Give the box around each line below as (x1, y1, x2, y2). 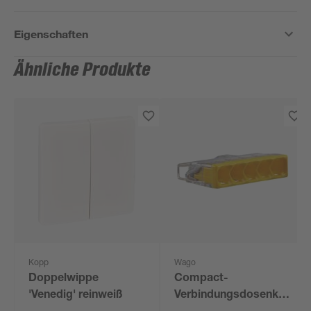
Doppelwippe (28, 274, 99, 285)
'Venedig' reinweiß (28, 290, 124, 301)
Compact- (174, 274, 229, 285)
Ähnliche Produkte (14, 60, 151, 81)
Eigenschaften (14, 27, 89, 40)
